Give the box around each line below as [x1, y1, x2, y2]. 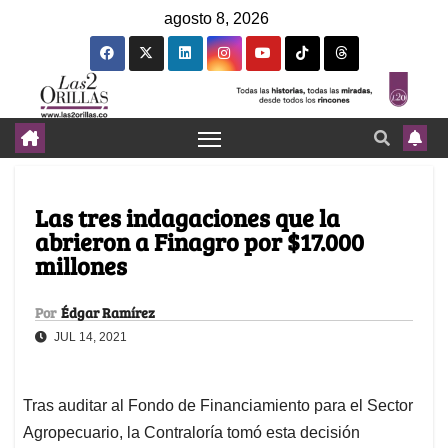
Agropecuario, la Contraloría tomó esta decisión [23, 424, 360, 442]
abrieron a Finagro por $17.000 [35, 225, 364, 259]
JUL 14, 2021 [51, 330, 127, 345]
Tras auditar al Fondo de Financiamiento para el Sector [23, 397, 413, 415]
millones [35, 249, 127, 283]
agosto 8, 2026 [164, 10, 269, 27]
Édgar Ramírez [61, 303, 155, 323]
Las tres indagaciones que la [35, 201, 340, 235]
